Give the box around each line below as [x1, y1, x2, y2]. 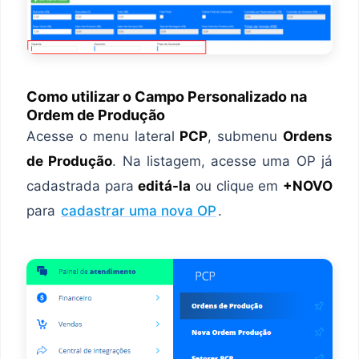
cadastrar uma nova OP [61, 202, 216, 219]
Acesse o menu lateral [26, 127, 180, 144]
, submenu [208, 127, 284, 144]
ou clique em [191, 177, 284, 194]
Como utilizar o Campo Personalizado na [26, 87, 307, 105]
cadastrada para [26, 177, 139, 194]
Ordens [283, 127, 333, 144]
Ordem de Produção [26, 106, 165, 123]
